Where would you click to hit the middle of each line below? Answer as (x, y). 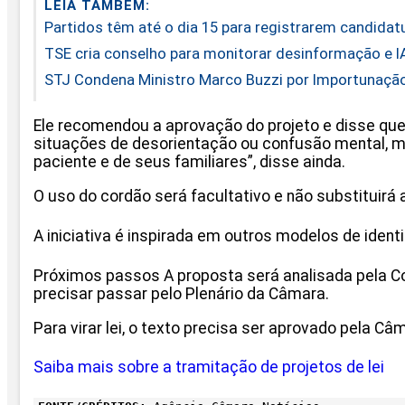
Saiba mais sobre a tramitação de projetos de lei (209, 367)
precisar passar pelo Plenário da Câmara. (181, 293)
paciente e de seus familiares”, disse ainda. (189, 162)
